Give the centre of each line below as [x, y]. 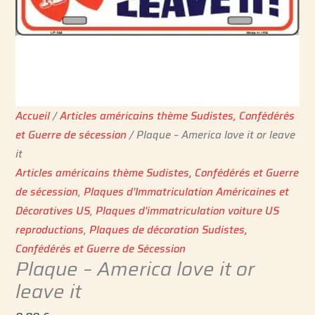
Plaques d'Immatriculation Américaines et [187, 192]
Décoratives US [53, 211]
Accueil [33, 116]
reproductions [50, 230]
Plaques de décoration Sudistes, [169, 230]
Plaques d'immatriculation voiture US [188, 211]
